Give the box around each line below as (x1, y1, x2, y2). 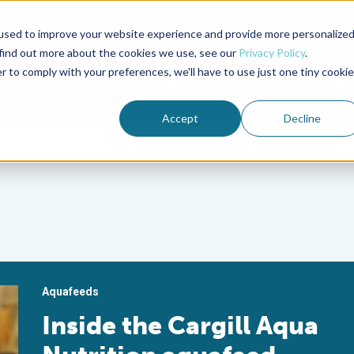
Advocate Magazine (117, 32, 222, 47)
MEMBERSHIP (162, 72, 274, 93)
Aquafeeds (42, 285, 100, 298)
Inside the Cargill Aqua (42, 311, 319, 341)
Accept (162, 111, 199, 125)
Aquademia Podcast (238, 32, 346, 47)
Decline (283, 111, 321, 125)
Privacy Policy (238, 45, 305, 59)
